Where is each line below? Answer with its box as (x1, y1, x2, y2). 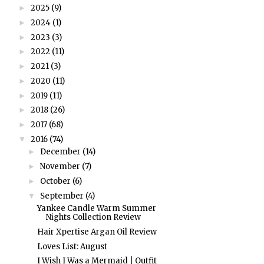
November (39, 161, 80, 172)
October (39, 176, 71, 186)
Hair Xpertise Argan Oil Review (37, 226, 157, 237)
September (39, 190, 84, 201)
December (39, 147, 81, 157)
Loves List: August (37, 241, 108, 252)
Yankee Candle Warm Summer (37, 203, 157, 214)
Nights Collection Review (46, 212, 141, 223)
